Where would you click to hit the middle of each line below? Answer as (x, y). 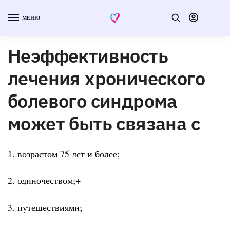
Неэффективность (88, 55)
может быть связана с (104, 123)
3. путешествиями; (45, 207)
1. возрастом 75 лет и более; (64, 153)
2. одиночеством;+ (44, 180)
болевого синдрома (92, 101)
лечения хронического (106, 78)
